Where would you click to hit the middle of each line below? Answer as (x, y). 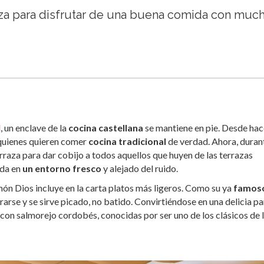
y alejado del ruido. (140, 169)
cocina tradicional (126, 141)
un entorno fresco (61, 169)
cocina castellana (106, 128)
